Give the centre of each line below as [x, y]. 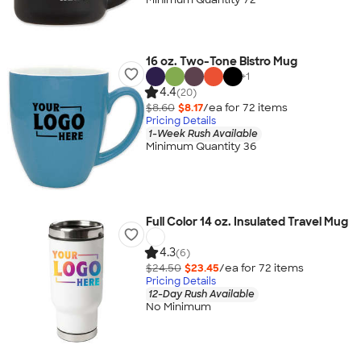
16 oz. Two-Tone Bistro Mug [221, 61]
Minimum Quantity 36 [201, 147]
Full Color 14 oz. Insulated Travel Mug [247, 222]
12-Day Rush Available [201, 294]
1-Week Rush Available [203, 133]
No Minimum [178, 307]
